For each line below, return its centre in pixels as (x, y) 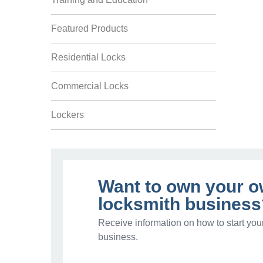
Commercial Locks (90, 86)
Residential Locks (88, 57)
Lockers (68, 115)
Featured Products (90, 28)
